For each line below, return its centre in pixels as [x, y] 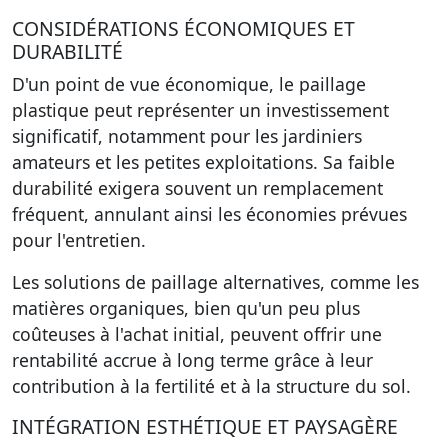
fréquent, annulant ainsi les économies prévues [209, 214]
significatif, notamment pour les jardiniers [187, 136]
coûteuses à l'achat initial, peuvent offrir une [197, 334]
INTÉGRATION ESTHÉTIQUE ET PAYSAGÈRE [205, 426]
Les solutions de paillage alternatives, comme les [215, 282]
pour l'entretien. [79, 240]
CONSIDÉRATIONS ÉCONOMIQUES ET [183, 28]
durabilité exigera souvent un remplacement [197, 188]
